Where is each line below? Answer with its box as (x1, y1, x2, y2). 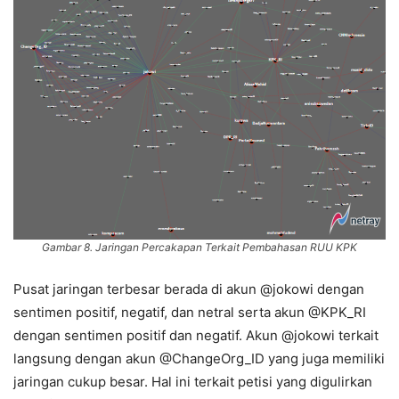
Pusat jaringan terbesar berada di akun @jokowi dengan (13, 281, 364, 298)
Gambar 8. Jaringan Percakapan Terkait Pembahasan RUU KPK (42, 240, 357, 254)
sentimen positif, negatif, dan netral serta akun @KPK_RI (13, 304, 366, 322)
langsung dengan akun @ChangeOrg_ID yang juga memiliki (13, 350, 385, 368)
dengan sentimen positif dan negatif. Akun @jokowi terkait (13, 327, 379, 345)
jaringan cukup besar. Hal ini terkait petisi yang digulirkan (13, 373, 372, 391)
